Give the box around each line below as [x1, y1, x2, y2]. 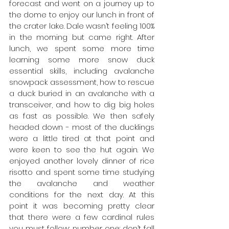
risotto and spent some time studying [9, 166, 154, 177]
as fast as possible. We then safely [9, 110, 154, 121]
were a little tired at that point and [9, 132, 154, 144]
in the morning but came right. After [9, 31, 154, 42]
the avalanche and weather [9, 177, 154, 189]
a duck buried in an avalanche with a [9, 87, 154, 99]
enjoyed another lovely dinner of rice [9, 155, 154, 166]
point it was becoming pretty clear [9, 200, 154, 211]
